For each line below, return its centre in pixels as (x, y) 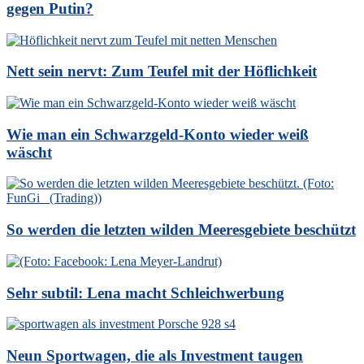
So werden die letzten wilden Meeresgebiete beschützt (181, 230)
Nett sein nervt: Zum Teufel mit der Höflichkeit (162, 71)
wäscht (29, 152)
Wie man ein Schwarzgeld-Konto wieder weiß (158, 134)
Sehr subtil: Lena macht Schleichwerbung (145, 292)
